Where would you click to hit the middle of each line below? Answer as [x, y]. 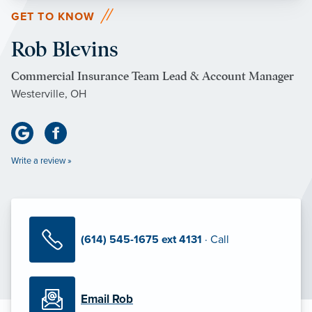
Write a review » [41, 161]
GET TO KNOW [53, 16]
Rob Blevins [65, 49]
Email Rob [107, 299]
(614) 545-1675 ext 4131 [141, 239]
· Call [216, 239]
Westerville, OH [49, 94]
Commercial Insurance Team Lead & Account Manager [153, 76]
